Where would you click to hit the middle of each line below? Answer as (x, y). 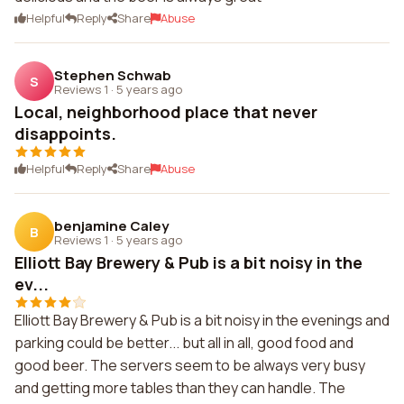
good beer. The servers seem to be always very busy (190, 365)
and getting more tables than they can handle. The (180, 388)
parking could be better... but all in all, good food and (184, 343)
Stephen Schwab (113, 75)
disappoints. (65, 133)
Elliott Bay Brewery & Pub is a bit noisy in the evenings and (202, 320)
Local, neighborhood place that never (166, 112)
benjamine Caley (111, 225)
